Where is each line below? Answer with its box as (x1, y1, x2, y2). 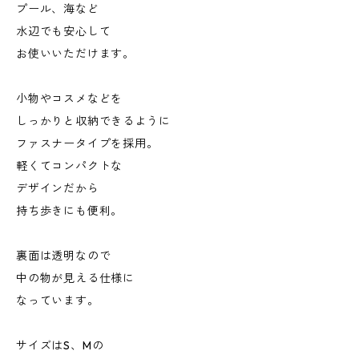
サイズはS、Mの (16, 338, 104, 353)
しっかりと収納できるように (16, 114, 171, 128)
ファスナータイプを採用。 (16, 136, 159, 151)
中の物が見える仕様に (16, 271, 135, 285)
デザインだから (16, 181, 99, 196)
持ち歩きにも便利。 (16, 204, 123, 218)
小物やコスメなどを (16, 91, 123, 106)
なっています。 (16, 293, 99, 308)
